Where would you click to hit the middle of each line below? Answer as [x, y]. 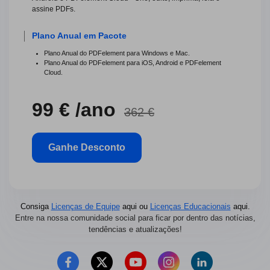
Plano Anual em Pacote [80, 36]
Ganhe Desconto [86, 147]
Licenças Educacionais [190, 207]
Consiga [36, 207]
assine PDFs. [54, 9]
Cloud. [54, 72]
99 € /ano [74, 110]
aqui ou [135, 207]
